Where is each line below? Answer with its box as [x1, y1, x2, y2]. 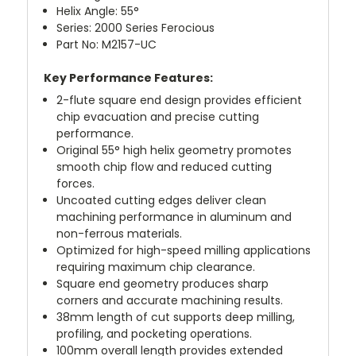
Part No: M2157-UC [56, 36, 157, 52]
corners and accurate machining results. [56, 292, 284, 308]
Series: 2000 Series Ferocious [56, 19, 215, 36]
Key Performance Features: [44, 69, 213, 86]
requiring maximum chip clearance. [56, 258, 256, 275]
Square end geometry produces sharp [56, 275, 269, 292]
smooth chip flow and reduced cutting [56, 158, 273, 175]
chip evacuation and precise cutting [56, 108, 260, 125]
